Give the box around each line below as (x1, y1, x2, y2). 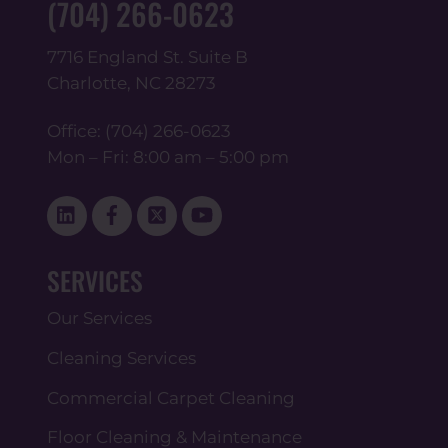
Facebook (130, 193, 216, 215)
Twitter (175, 193, 236, 215)
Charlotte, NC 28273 (46, 72, 216, 94)
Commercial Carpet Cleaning (46, 386, 295, 408)
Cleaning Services (46, 347, 196, 369)
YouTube (220, 193, 296, 215)
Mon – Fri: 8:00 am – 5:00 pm (46, 146, 289, 168)
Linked (85, 193, 144, 215)
